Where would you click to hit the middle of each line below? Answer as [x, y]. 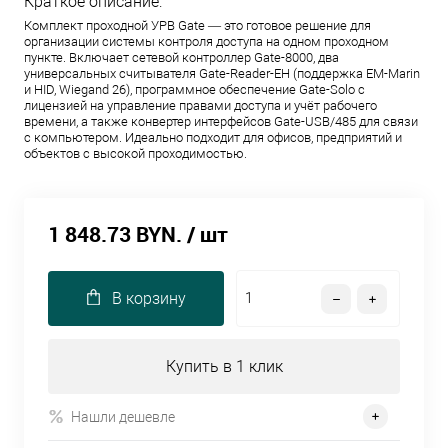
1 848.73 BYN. [115, 234]
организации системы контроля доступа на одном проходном [206, 41]
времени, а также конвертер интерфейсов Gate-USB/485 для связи [221, 121]
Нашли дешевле [123, 416]
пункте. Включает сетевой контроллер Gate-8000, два [181, 57]
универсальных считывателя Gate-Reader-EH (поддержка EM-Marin [222, 73]
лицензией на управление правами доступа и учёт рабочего [200, 105]
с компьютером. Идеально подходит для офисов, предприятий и [213, 137]
